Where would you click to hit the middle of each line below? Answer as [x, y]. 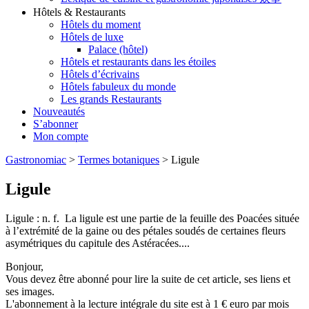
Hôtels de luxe [92, 37]
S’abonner [56, 124]
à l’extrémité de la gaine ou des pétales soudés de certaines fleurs [146, 231]
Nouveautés [59, 112]
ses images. [30, 291]
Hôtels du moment [101, 25]
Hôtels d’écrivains [100, 74]
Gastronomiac [36, 160]
